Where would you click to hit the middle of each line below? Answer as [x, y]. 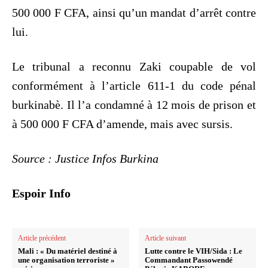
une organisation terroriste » [66, 260]
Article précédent [42, 238]
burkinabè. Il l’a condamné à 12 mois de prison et [134, 105]
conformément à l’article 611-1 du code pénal [134, 86]
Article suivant [166, 238]
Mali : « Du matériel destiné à [68, 251]
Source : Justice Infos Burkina [85, 159]
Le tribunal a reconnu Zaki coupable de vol [134, 67]
